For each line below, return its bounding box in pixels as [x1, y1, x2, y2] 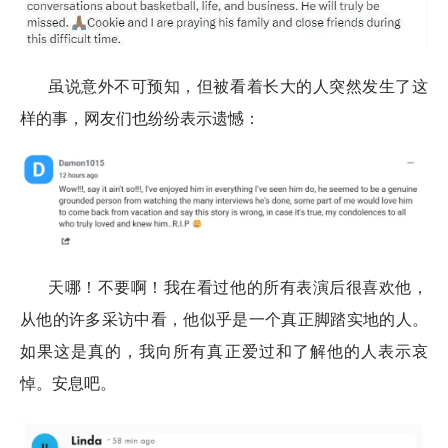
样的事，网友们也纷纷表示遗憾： [20, 106, 260, 129]
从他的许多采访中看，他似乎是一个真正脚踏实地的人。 [20, 307, 428, 330]
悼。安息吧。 [20, 371, 116, 394]
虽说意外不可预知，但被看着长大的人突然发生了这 [48, 74, 428, 97]
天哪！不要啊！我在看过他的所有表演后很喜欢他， [48, 275, 428, 298]
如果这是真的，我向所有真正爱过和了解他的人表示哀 [20, 339, 428, 362]
